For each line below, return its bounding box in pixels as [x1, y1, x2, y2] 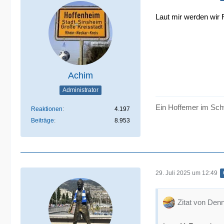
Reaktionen [31, 105, 62, 112]
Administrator [62, 86, 98, 93]
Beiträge [31, 117, 54, 124]
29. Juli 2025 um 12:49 [155, 169, 217, 176]
